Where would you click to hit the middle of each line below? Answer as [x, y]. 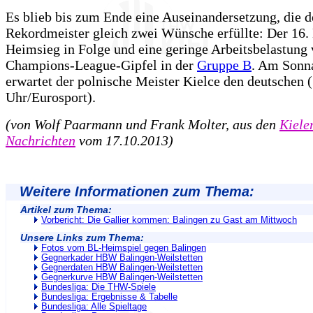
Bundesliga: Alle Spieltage [94, 306]
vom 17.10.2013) [124, 140]
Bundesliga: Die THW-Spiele [99, 287]
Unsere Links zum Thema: [82, 237]
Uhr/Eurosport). [51, 97]
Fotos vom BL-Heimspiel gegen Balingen [124, 248]
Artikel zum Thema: [66, 209]
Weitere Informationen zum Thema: [137, 191]
